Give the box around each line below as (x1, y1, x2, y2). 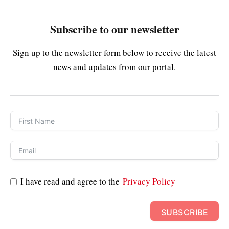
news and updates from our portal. (53, 61, 176, 73)
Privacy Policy (123, 175, 175, 187)
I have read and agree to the (20, 175, 123, 187)
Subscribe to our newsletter (50, 20, 179, 37)
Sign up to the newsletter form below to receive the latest (13, 47, 216, 58)
